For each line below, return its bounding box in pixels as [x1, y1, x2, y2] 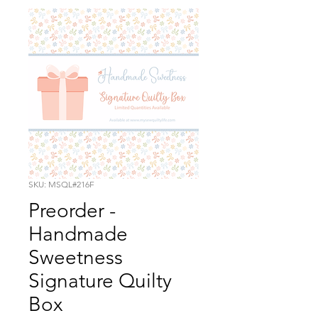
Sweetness [28, 246, 123, 270]
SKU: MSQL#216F [28, 179, 94, 190]
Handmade [28, 222, 128, 246]
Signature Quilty [28, 269, 172, 293]
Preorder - [28, 199, 116, 223]
